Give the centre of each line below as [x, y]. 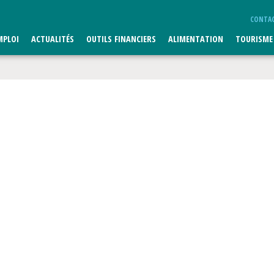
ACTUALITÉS [53, 39]
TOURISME [254, 39]
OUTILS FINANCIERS [121, 39]
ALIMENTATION [196, 39]
